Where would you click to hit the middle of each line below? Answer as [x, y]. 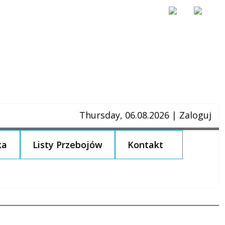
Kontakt [146, 145]
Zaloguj [195, 115]
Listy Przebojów [67, 145]
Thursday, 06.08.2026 [126, 115]
